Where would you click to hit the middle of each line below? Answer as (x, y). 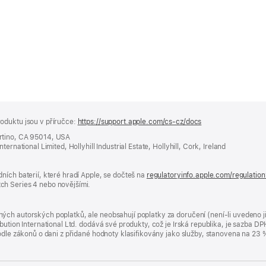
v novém (216, 141)
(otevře (214, 122)
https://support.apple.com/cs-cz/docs (140, 122)
